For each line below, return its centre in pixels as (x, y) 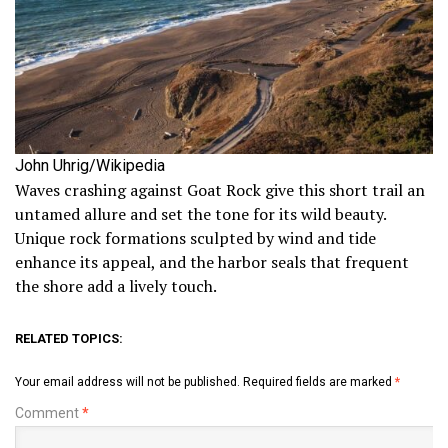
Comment (48, 413)
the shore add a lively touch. (119, 286)
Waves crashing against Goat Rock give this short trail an (220, 190)
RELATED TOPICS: (69, 339)
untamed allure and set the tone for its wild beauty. (200, 214)
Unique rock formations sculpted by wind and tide (195, 238)
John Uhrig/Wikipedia (90, 166)
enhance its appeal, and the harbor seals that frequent (212, 262)
